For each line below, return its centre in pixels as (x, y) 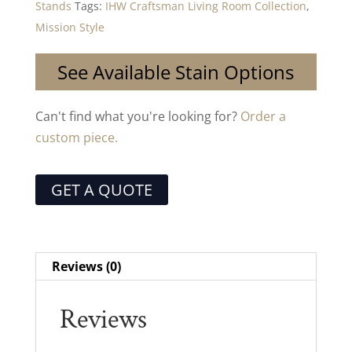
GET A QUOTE (101, 189)
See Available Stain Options (176, 71)
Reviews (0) (86, 266)
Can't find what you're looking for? (137, 116)
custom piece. (76, 137)
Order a (263, 116)
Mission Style (70, 27)
